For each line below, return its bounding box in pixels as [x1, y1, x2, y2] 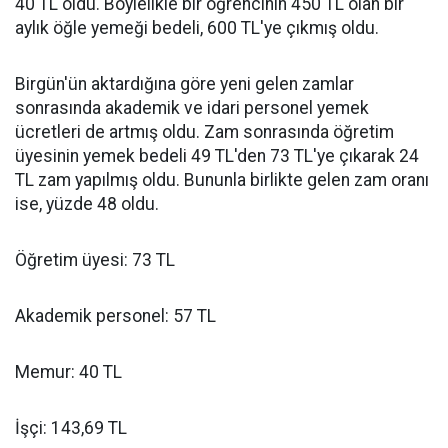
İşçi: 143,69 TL [15, 418, 127, 438]
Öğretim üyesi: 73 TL [15, 250, 175, 270]
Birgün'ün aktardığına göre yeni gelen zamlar [15, 74, 354, 94]
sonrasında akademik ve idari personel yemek [15, 98, 369, 118]
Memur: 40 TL [15, 362, 122, 382]
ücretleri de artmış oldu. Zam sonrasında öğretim [15, 122, 394, 142]
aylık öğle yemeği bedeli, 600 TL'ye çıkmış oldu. [15, 18, 379, 38]
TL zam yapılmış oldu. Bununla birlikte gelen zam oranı [15, 170, 429, 190]
